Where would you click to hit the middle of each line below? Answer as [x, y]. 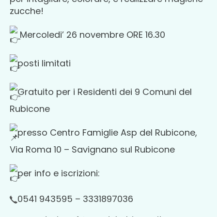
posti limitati [44, 63]
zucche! [27, 11]
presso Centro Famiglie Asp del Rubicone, [107, 133]
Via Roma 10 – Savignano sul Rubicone [92, 149]
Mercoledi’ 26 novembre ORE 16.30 [91, 35]
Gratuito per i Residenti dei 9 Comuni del [105, 92]
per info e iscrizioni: [59, 173]
